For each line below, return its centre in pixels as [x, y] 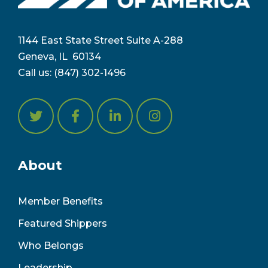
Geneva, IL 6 [48, 57]
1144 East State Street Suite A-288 [102, 41]
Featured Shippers [63, 224]
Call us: [36, 73]
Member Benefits [60, 202]
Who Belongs [51, 246]
